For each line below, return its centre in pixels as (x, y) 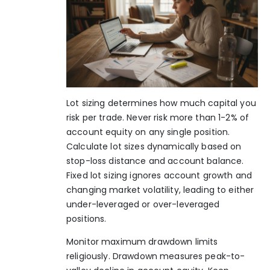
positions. (86, 218)
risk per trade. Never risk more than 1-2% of (158, 117)
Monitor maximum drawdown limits (142, 242)
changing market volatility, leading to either (160, 190)
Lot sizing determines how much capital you (161, 103)
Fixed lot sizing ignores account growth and (159, 175)
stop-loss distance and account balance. (155, 161)
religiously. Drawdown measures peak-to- (156, 256)
